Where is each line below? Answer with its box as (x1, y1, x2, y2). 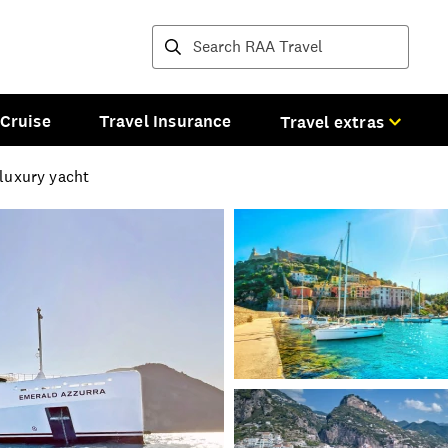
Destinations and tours (164, 38, 331, 60)
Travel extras (279, 110, 384, 133)
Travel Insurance (98, 109, 232, 132)
